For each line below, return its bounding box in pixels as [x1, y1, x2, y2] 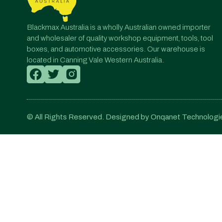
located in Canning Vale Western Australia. [27, 55, 164, 64]
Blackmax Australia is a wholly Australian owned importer [27, 23, 211, 31]
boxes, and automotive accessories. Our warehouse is [27, 45, 205, 53]
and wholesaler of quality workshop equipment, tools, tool [27, 34, 213, 42]
